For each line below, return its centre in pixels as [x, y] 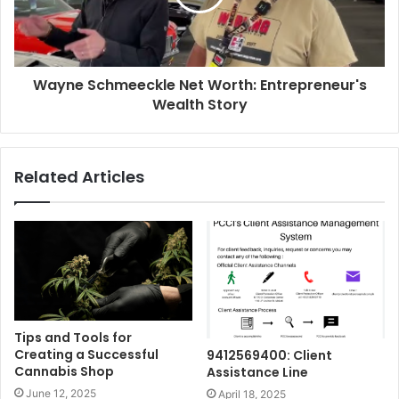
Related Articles [79, 176]
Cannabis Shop [64, 372]
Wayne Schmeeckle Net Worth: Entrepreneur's [199, 85]
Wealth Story [199, 104]
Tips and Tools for [73, 338]
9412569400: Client [269, 356]
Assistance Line [257, 373]
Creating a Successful [86, 355]
